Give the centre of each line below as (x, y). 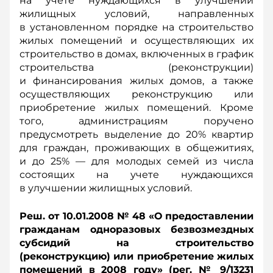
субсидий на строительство (136, 243)
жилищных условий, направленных (136, 14)
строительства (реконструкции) (136, 67)
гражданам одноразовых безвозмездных (136, 229)
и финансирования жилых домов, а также (136, 81)
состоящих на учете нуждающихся (136, 175)
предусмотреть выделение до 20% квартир (136, 134)
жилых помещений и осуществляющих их (136, 41)
